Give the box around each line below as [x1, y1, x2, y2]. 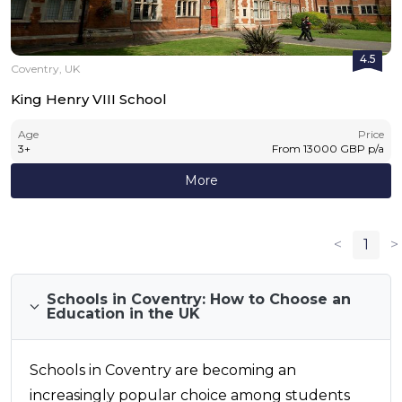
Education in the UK [47, 304, 201, 322]
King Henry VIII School [11, 90, 167, 108]
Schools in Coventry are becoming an [30, 361, 296, 379]
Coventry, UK [11, 61, 80, 75]
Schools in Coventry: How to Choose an [47, 290, 352, 308]
